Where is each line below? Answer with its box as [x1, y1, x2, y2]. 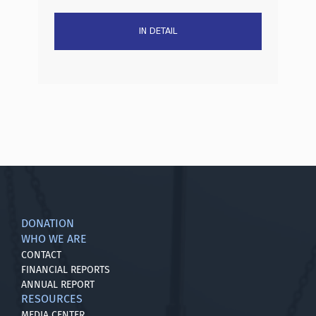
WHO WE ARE [21, 231, 87, 245]
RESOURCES [21, 291, 83, 305]
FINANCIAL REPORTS [21, 263, 110, 276]
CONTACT [21, 248, 61, 261]
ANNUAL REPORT [21, 278, 95, 291]
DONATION [21, 216, 74, 230]
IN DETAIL [139, 26, 177, 37]
